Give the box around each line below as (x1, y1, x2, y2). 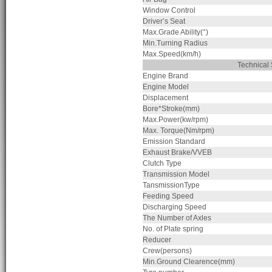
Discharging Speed (143, 203, 206, 212)
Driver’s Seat (143, 17, 185, 26)
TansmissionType (143, 181, 200, 190)
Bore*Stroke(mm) (143, 104, 200, 114)
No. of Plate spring (143, 225, 203, 234)
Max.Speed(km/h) (143, 50, 201, 59)
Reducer (143, 236, 171, 245)
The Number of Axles (143, 214, 211, 223)
